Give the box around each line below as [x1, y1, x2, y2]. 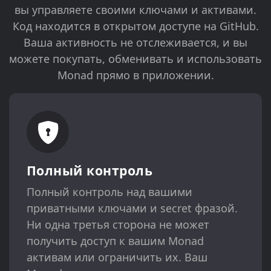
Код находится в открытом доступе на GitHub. [12, 19, 259, 34]
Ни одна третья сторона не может [26, 217, 209, 232]
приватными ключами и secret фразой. [26, 201, 238, 216]
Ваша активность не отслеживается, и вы [24, 35, 247, 50]
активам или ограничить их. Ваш [26, 250, 207, 265]
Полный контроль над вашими [26, 184, 192, 200]
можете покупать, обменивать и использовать [9, 51, 262, 67]
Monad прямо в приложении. [57, 68, 214, 83]
